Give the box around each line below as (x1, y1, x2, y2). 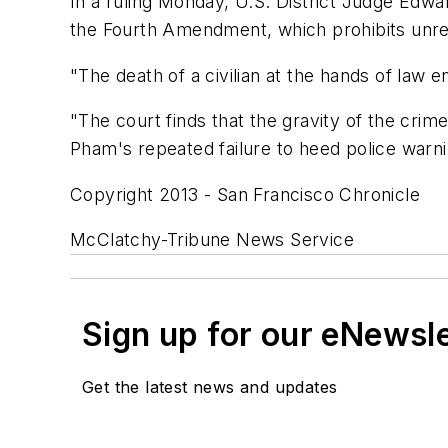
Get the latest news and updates (82, 377, 338, 398)
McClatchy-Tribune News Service (70, 229, 354, 251)
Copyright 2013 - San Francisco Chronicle (70, 183, 420, 205)
